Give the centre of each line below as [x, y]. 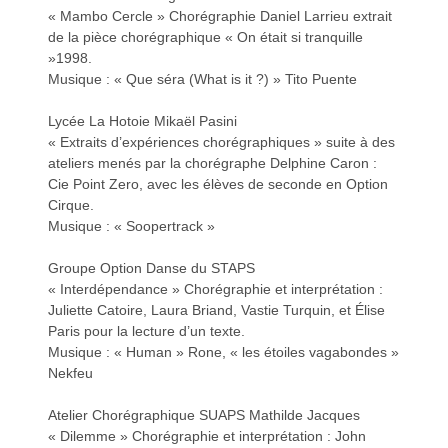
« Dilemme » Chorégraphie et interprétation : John [207, 435]
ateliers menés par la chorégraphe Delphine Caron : [213, 162]
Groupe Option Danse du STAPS [152, 267]
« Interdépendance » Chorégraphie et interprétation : [216, 288]
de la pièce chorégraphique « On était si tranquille [206, 36]
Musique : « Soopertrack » [132, 225]
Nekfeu [71, 372]
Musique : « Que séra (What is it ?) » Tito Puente [203, 78]
